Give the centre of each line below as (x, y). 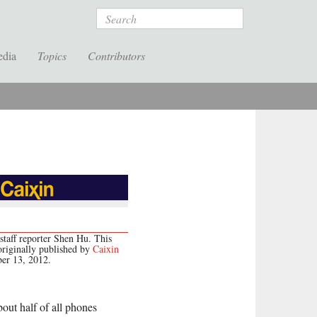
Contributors (116, 56)
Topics (52, 56)
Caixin (106, 249)
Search (113, 15)
